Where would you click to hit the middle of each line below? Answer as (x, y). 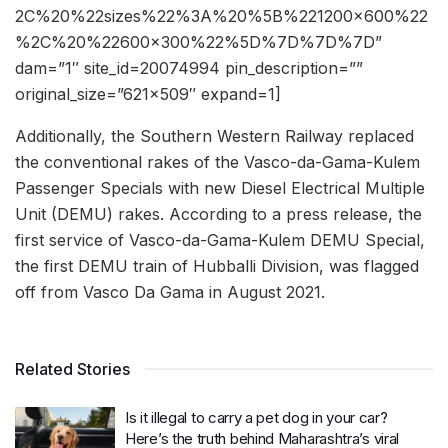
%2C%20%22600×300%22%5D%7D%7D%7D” (198, 42)
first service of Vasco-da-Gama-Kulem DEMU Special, (220, 240)
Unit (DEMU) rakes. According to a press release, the (218, 214)
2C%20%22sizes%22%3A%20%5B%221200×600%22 (221, 16)
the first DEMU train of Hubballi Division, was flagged (217, 266)
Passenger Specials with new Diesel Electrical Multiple (220, 188)
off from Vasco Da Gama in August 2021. (170, 292)
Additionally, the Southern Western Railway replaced (214, 136)
